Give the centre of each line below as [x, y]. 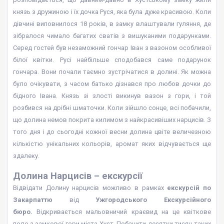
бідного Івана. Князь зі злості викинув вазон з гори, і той [112, 96]
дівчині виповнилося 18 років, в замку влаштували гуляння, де [112, 24]
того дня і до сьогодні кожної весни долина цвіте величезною [112, 132]
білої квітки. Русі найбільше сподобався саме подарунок [112, 60]
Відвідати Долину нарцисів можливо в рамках [90, 188]
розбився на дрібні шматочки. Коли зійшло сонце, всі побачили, [112, 108]
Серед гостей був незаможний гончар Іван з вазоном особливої [112, 48]
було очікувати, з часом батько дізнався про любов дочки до [112, 84]
